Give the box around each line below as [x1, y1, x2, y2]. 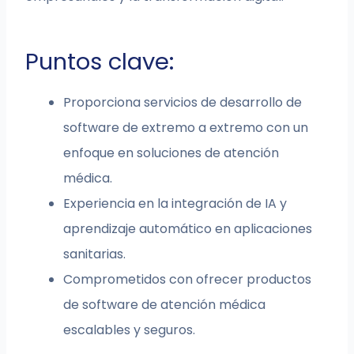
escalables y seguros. [63, 321, 196, 340]
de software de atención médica [63, 296, 266, 314]
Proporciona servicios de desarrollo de [63, 93, 303, 112]
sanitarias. [63, 245, 126, 264]
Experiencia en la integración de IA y [63, 194, 288, 213]
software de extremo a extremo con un [63, 119, 309, 137]
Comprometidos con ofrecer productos [63, 270, 312, 289]
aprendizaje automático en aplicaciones [63, 220, 313, 239]
